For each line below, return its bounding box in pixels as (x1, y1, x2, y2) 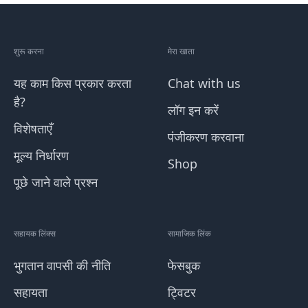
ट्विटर (168, 284, 196, 300)
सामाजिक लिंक (168, 228, 211, 239)
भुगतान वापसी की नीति (14, 257, 111, 274)
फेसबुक (168, 257, 200, 274)
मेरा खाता (168, 45, 195, 57)
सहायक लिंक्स (14, 228, 56, 239)
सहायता (14, 284, 47, 300)
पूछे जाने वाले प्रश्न (14, 174, 98, 190)
